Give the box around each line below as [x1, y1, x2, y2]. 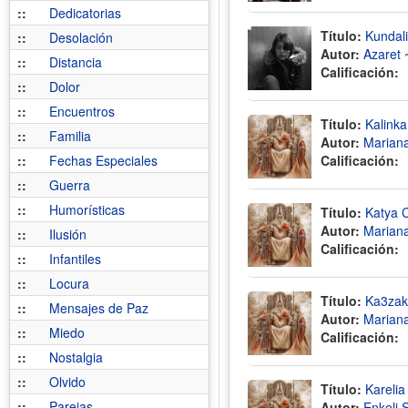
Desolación [49, 28, 113, 46]
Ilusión [49, 225, 87, 243]
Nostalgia [49, 348, 103, 366]
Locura [49, 274, 89, 292]
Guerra [49, 176, 90, 194]
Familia [49, 127, 91, 145]
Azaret [363, 45, 401, 63]
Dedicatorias [49, 4, 121, 22]
